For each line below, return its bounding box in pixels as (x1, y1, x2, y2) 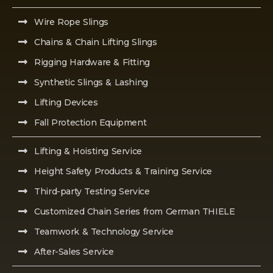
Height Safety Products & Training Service (34, 165, 212, 177)
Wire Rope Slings (34, 16, 108, 27)
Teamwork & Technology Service (34, 225, 174, 237)
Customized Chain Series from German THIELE (34, 205, 235, 217)
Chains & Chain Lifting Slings (34, 36, 157, 48)
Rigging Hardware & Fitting (34, 56, 150, 68)
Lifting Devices (34, 96, 98, 108)
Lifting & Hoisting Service (34, 145, 142, 157)
